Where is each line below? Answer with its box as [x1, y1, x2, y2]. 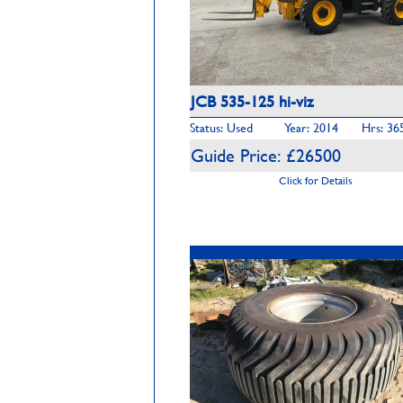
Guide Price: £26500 [191, 142, 341, 168]
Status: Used [190, 118, 253, 137]
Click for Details [279, 172, 353, 188]
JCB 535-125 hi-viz [191, 89, 314, 113]
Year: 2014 [284, 118, 338, 137]
